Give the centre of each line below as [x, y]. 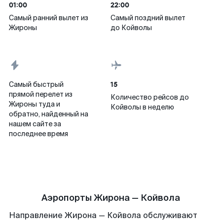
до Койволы [131, 28]
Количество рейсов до [150, 97]
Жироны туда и [35, 104]
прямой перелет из [41, 94]
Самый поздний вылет [148, 18]
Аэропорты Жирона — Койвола [110, 198]
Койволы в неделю [142, 107]
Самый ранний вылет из [49, 18]
